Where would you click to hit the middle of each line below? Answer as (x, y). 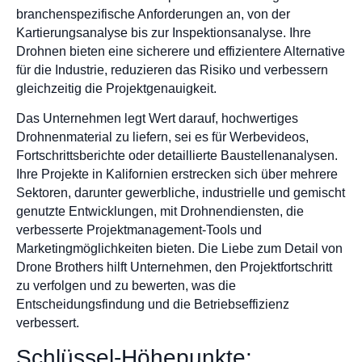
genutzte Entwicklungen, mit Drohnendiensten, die (160, 212)
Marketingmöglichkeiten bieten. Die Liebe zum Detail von (179, 249)
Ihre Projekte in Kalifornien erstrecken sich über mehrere (177, 175)
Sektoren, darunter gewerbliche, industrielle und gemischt (181, 193)
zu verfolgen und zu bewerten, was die (126, 286)
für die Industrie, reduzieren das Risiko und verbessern (172, 69)
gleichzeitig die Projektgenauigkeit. (116, 88)
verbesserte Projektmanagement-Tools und (139, 230)
